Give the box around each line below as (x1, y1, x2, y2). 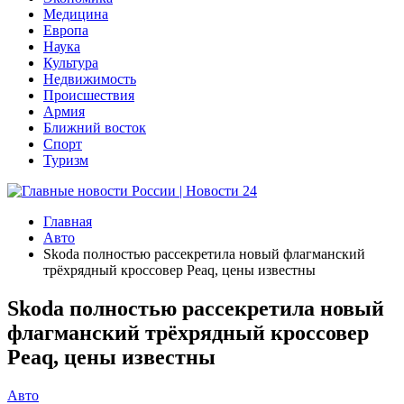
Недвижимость (43, 71, 136, 87)
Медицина (43, 6, 108, 22)
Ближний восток (43, 120, 146, 135)
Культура (43, 55, 98, 70)
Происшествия (43, 87, 134, 103)
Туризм (43, 152, 88, 168)
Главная (43, 214, 92, 229)
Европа (43, 23, 88, 38)
